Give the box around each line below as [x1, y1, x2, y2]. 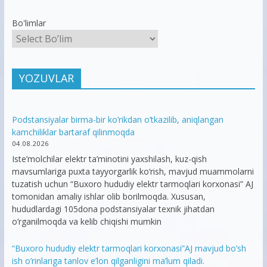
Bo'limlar [11, 17, 46, 29]
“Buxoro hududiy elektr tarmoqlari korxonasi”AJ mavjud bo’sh [11, 242, 246, 254]
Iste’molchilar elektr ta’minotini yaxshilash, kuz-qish [11, 153, 207, 164]
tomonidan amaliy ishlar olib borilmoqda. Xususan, [11, 190, 206, 202]
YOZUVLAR [18, 70, 74, 85]
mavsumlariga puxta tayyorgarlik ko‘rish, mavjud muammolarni [11, 165, 254, 177]
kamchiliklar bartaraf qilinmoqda [11, 126, 135, 138]
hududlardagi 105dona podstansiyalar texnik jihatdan [11, 203, 215, 215]
